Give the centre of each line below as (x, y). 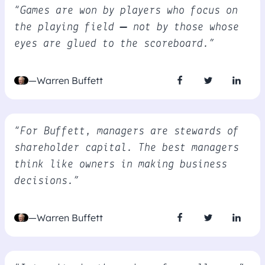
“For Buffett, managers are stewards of (127, 131)
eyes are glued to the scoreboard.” (114, 44)
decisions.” (47, 181)
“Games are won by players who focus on (126, 11)
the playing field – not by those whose (127, 27)
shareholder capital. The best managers (127, 148)
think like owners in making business (121, 164)
